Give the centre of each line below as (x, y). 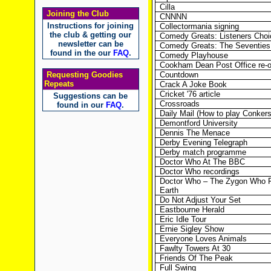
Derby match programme (203, 152)
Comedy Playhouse (194, 55)
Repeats (59, 84)
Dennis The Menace (194, 133)
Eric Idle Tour (183, 219)
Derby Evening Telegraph (203, 142)
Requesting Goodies (83, 75)
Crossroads (179, 104)
